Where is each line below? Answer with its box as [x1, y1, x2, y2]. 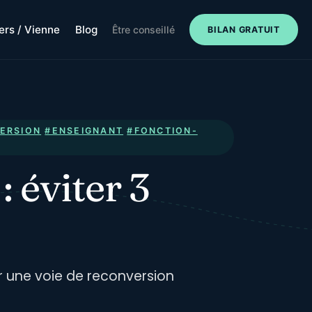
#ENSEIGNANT [45, 125, 124, 136]
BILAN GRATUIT [208, 24, 280, 35]
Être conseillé [111, 24, 175, 36]
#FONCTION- [127, 125, 198, 136]
